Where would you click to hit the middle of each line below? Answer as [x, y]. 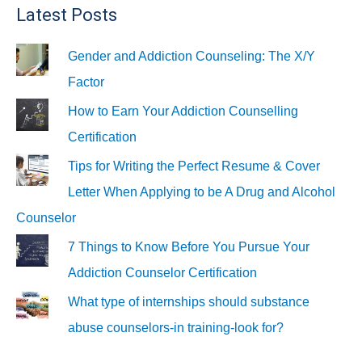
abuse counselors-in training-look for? [176, 328]
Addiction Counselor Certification [162, 273]
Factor [86, 82]
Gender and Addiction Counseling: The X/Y [192, 57]
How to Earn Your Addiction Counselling [183, 112]
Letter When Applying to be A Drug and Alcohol [202, 192]
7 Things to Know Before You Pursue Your [189, 247]
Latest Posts [67, 15]
